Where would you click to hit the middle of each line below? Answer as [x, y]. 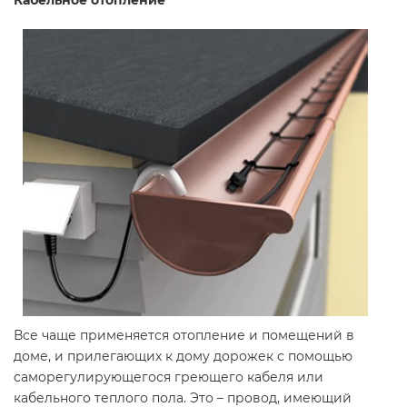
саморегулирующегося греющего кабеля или [169, 377]
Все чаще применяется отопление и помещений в [184, 335]
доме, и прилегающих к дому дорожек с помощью [183, 356]
